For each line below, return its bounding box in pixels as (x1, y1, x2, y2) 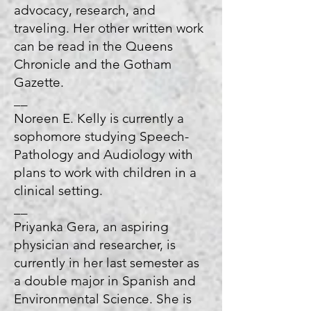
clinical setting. (14, 183, 106, 199)
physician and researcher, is (14, 237, 176, 253)
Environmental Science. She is (14, 291, 192, 307)
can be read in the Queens (14, 38, 173, 54)
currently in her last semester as (14, 255, 199, 271)
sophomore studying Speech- (14, 128, 189, 144)
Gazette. (14, 74, 67, 90)
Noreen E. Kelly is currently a (14, 110, 184, 126)
